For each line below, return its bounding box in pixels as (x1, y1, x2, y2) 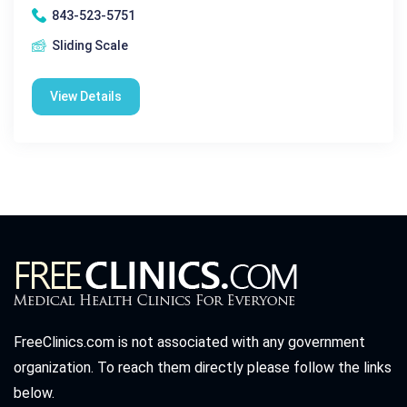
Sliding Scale (52, 37, 128, 53)
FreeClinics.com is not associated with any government (14, 333, 365, 351)
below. (14, 383, 55, 402)
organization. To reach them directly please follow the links (14, 358, 392, 376)
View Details (50, 88, 122, 104)
